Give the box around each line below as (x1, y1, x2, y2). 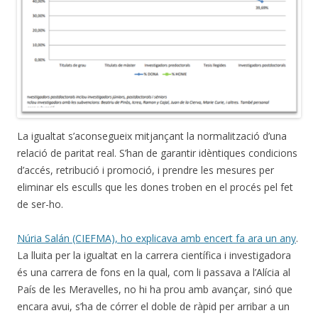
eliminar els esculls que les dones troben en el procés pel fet (17, 180, 293, 194)
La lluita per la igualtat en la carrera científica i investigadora (17, 248, 291, 263)
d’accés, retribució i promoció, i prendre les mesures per (17, 163, 274, 177)
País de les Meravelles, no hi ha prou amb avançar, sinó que (17, 283, 292, 297)
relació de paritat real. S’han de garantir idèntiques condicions (17, 146, 297, 160)
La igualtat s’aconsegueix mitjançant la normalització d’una (17, 129, 287, 143)
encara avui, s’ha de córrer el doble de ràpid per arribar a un (17, 300, 290, 314)
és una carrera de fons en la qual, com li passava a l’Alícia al (17, 265, 290, 280)
